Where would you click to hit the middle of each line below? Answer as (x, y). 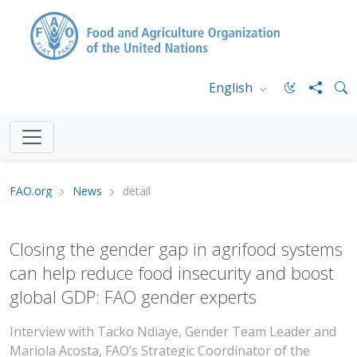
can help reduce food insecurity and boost (172, 273)
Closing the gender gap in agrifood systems (176, 249)
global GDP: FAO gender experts (133, 297)
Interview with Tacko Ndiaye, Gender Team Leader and (173, 331)
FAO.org (31, 191)
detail (137, 191)
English (232, 88)
